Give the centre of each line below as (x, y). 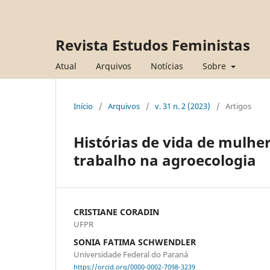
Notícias (167, 66)
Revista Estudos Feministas (153, 45)
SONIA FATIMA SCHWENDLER (135, 242)
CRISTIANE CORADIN (116, 212)
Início (83, 106)
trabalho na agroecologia (165, 160)
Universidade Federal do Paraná (131, 254)
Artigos (238, 106)
